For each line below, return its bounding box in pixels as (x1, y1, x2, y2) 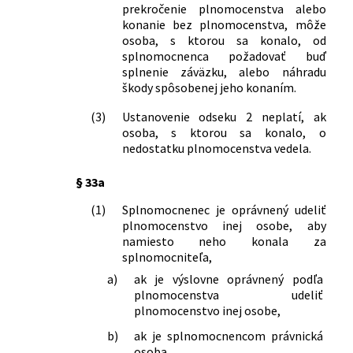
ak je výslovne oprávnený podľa (133, 270, 323, 287)
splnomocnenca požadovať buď (121, 47, 326, 64)
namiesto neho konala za (121, 232, 326, 249)
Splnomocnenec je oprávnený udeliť (121, 201, 326, 217)
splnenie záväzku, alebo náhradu (121, 63, 326, 80)
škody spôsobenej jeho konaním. (121, 79, 296, 95)
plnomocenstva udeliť (133, 286, 323, 303)
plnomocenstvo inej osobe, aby (121, 217, 326, 233)
